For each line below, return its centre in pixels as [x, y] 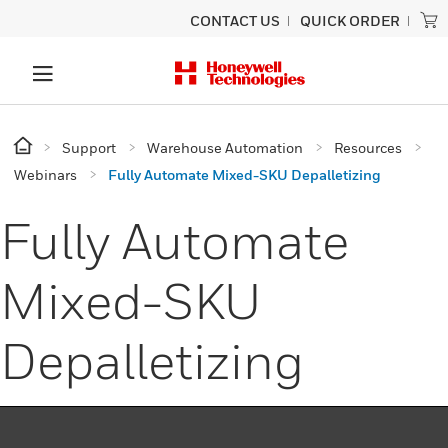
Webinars [45, 174]
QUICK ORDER [350, 20]
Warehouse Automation [225, 147]
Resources [368, 147]
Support [89, 147]
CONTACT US [235, 20]
